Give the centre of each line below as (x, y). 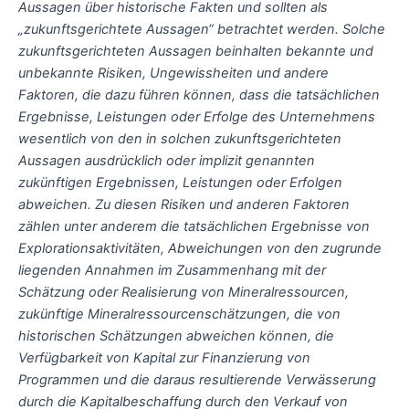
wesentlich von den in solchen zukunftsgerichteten (180, 138)
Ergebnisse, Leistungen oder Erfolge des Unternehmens (197, 116)
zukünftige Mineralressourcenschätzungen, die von (179, 314)
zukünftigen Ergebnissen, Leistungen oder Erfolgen (180, 182)
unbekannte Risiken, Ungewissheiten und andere (173, 73)
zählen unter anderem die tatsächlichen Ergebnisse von (194, 226)
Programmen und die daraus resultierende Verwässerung (197, 379)
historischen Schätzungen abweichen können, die (176, 336)
